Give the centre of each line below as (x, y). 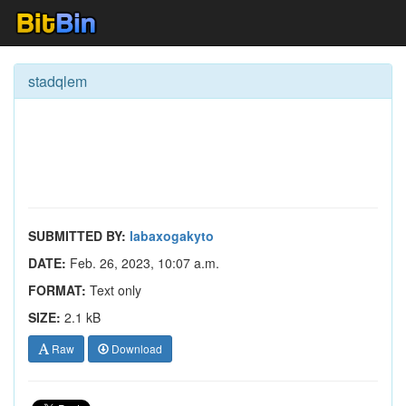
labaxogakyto (172, 236)
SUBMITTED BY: (77, 236)
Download (135, 348)
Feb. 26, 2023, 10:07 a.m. (143, 263)
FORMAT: (57, 290)
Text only (114, 290)
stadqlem (58, 81)
